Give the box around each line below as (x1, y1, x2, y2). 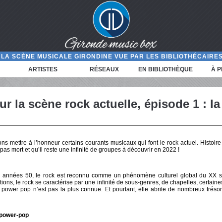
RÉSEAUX (90, 65, 119, 73)
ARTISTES (28, 65, 58, 73)
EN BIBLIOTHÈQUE (138, 65, 193, 73)
